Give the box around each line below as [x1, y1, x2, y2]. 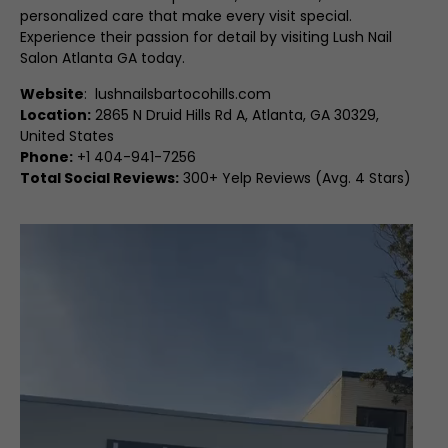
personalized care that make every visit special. [20, 6, 352, 26]
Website [20, 84, 84, 104]
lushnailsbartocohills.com [95, 84, 271, 104]
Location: [20, 105, 91, 125]
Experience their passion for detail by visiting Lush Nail [20, 27, 392, 47]
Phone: [20, 147, 73, 167]
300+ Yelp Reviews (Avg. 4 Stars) [179, 168, 411, 188]
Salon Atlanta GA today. [20, 48, 185, 68]
